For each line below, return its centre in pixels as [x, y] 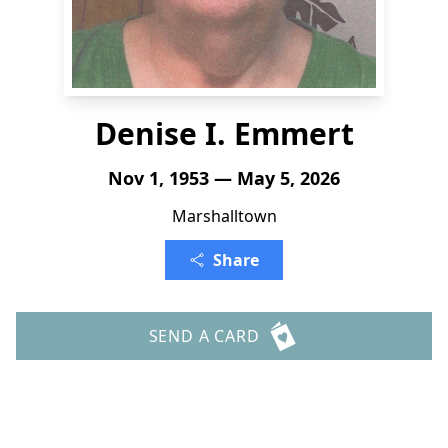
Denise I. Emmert [224, 133]
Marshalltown [224, 216]
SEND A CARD [204, 336]
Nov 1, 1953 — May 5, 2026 [224, 178]
